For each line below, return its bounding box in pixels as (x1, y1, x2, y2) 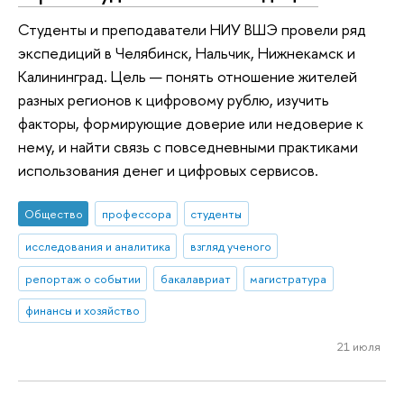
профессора (101, 206, 171, 223)
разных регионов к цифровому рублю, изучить (18, 88, 329, 110)
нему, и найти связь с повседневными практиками (18, 135, 358, 157)
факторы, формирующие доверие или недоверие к (18, 112, 363, 133)
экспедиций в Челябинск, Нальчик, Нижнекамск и (18, 41, 355, 63)
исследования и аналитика (24, 237, 170, 254)
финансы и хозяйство (24, 302, 140, 319)
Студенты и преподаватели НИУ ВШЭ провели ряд (18, 18, 366, 40)
